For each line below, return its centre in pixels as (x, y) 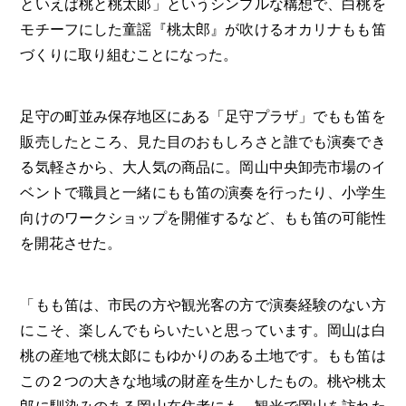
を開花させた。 (71, 244)
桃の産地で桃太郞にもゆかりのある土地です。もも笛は (203, 356)
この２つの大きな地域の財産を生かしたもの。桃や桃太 (203, 382)
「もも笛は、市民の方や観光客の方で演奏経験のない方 (203, 305)
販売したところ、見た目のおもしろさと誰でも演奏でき (203, 142)
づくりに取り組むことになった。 (129, 55)
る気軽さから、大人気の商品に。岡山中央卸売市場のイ (203, 168)
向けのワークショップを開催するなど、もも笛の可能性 (203, 218)
